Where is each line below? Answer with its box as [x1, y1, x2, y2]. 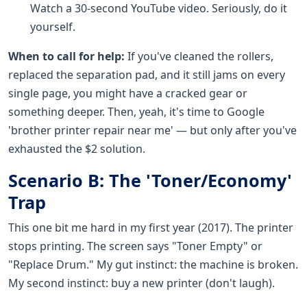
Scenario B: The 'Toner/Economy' [8, 168, 292, 192]
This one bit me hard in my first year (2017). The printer [8, 219, 293, 235]
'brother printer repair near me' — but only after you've [8, 122, 297, 138]
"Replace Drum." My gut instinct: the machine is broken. [8, 256, 298, 272]
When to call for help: [8, 48, 125, 64]
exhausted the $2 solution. [8, 140, 145, 156]
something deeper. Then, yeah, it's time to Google [8, 103, 265, 119]
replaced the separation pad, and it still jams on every [8, 66, 285, 82]
